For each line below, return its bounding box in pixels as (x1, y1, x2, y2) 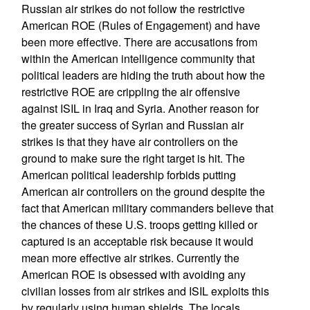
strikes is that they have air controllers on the (21, 134, 238, 149)
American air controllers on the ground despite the (21, 183, 265, 199)
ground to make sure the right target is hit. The (21, 150, 245, 166)
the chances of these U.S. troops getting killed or (21, 217, 257, 232)
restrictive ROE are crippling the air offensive (21, 84, 240, 100)
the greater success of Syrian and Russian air (21, 117, 244, 133)
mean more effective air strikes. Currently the (21, 250, 239, 266)
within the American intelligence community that (21, 51, 255, 66)
